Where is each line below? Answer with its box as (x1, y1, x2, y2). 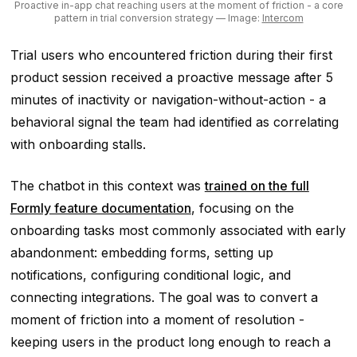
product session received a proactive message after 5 (10, 69, 333, 85)
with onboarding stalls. (10, 135, 146, 152)
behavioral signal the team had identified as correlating (10, 113, 339, 130)
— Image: (213, 11, 260, 24)
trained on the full (204, 177, 309, 194)
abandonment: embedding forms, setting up (10, 244, 273, 261)
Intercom (261, 11, 304, 24)
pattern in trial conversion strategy (53, 11, 214, 24)
